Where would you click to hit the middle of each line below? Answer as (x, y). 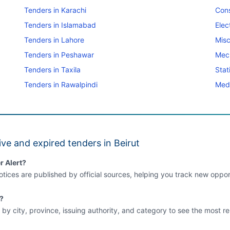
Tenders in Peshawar (59, 54)
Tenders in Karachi (55, 10)
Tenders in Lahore (54, 40)
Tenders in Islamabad (60, 25)
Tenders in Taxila (52, 69)
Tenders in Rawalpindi (61, 84)
